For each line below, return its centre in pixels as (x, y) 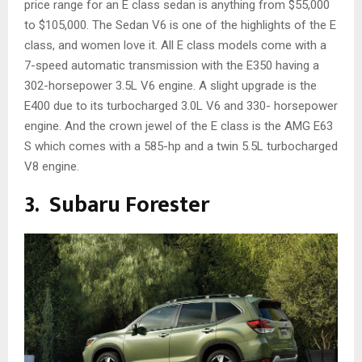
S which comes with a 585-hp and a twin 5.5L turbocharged (181, 147)
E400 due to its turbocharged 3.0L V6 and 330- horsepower (181, 106)
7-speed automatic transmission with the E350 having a (172, 66)
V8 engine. (52, 167)
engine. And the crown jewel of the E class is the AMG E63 (179, 126)
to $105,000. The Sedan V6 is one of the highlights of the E (180, 25)
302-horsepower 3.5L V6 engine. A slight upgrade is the (170, 86)
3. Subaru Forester (117, 205)
